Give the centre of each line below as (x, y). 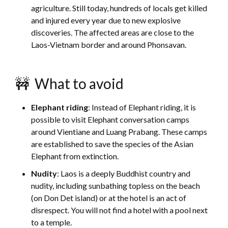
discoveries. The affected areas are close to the (113, 33)
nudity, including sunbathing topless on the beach (116, 186)
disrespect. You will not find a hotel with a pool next (120, 210)
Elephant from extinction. (75, 156)
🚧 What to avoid (70, 84)
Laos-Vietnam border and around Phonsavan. (109, 45)
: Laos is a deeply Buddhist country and (124, 174)
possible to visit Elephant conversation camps (110, 120)
